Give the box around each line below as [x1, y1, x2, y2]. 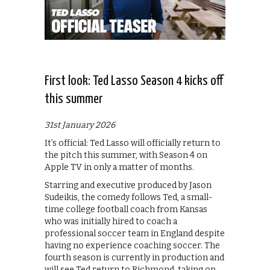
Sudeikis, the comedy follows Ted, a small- [45, 192, 212, 203]
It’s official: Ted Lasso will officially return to [45, 138, 221, 149]
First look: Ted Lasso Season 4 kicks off [45, 74, 223, 89]
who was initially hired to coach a [45, 216, 177, 227]
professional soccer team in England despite [45, 228, 225, 239]
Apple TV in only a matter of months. [45, 162, 194, 173]
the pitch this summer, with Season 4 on [45, 150, 207, 161]
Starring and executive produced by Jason [45, 180, 212, 191]
